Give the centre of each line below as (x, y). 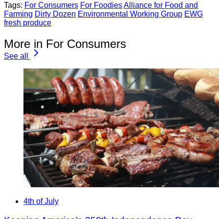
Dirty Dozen (55, 14)
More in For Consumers (65, 44)
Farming (18, 14)
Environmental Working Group (130, 14)
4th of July (41, 201)
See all (16, 56)
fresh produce (28, 22)
